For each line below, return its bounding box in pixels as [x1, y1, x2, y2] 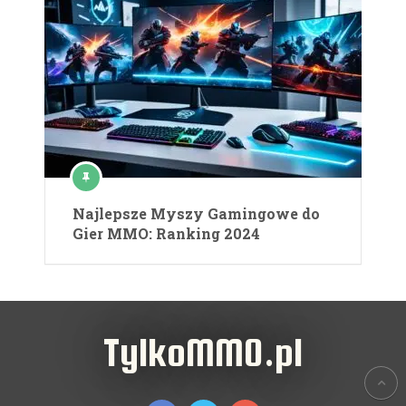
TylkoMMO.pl [103, 330, 303, 375]
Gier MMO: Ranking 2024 [72, 224, 260, 244]
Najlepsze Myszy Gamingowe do [72, 204, 320, 224]
